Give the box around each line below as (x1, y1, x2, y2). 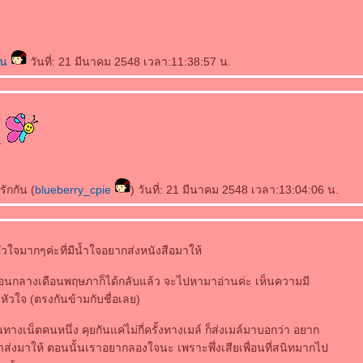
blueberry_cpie (35, 183, 114, 196)
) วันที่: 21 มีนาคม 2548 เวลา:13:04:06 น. (130, 183, 339, 196)
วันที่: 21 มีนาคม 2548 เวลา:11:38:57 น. (27, 55, 231, 68)
